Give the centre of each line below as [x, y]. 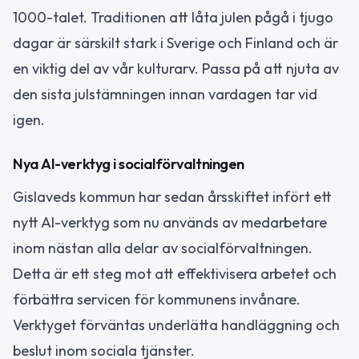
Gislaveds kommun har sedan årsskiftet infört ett [172, 196]
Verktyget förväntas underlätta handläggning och [176, 325]
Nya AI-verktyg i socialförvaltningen [129, 163]
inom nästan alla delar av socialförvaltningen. [163, 248]
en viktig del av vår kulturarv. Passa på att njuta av [176, 69]
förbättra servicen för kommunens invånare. [157, 299]
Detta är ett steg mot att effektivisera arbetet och [175, 273]
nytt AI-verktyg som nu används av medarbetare [170, 222]
